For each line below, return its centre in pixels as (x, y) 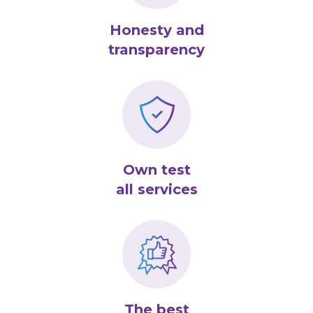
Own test (156, 169)
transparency (156, 49)
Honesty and (156, 30)
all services (156, 189)
